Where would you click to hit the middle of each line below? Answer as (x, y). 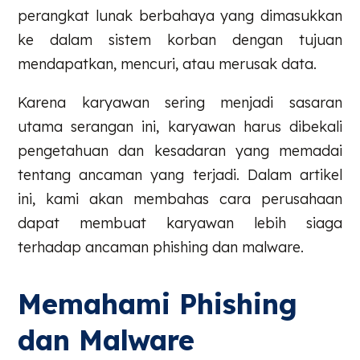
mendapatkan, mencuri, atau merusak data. (168, 63)
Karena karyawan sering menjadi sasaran (180, 102)
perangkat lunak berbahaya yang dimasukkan (180, 15)
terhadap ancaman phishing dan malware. (161, 247)
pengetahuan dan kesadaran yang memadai (180, 150)
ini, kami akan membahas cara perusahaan (180, 198)
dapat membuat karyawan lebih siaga (180, 223)
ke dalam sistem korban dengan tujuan (180, 39)
